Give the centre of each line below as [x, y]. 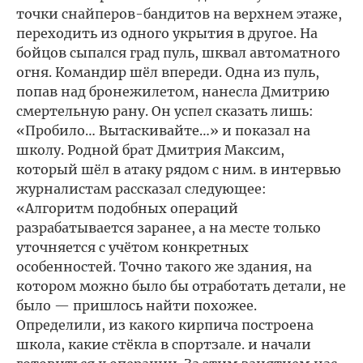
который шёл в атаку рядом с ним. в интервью [179, 169]
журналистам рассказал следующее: [141, 189]
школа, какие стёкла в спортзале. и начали [164, 344]
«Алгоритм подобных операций [127, 208]
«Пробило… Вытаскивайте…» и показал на [163, 130]
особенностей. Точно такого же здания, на [164, 267]
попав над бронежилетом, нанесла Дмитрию [173, 92]
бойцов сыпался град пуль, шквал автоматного [178, 53]
